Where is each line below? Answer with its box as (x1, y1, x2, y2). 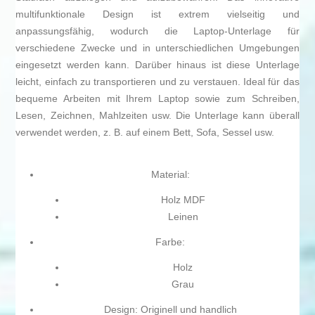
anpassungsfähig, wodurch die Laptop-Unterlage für (15, 25, 300, 37)
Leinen (167, 211, 198, 223)
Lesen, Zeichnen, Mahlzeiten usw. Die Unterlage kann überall (15, 110, 300, 122)
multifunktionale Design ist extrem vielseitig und (15, 8, 300, 20)
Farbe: (155, 236, 185, 248)
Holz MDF (160, 194, 205, 206)
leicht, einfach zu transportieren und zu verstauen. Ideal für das (15, 76, 300, 88)
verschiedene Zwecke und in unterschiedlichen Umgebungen (15, 42, 300, 54)
